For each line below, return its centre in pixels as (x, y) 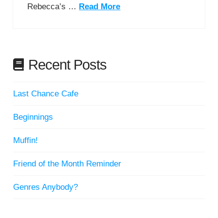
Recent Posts (68, 65)
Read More (100, 6)
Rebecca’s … (53, 6)
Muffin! (25, 141)
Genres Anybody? (45, 187)
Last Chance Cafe (45, 93)
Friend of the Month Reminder (67, 164)
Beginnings (33, 117)
